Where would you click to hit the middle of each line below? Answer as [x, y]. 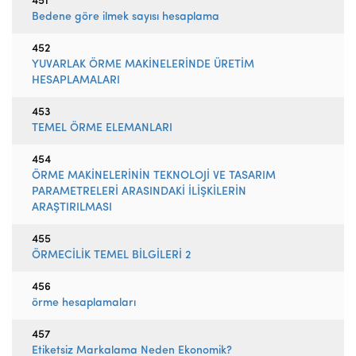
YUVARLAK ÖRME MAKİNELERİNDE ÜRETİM [143, 65]
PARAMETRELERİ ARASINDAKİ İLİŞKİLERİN [139, 192]
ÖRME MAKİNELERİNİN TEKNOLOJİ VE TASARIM [154, 176]
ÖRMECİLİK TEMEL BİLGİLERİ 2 [111, 255]
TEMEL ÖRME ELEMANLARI [102, 128]
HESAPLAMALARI [76, 81]
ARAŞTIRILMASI [72, 208]
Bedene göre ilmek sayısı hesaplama [126, 17]
